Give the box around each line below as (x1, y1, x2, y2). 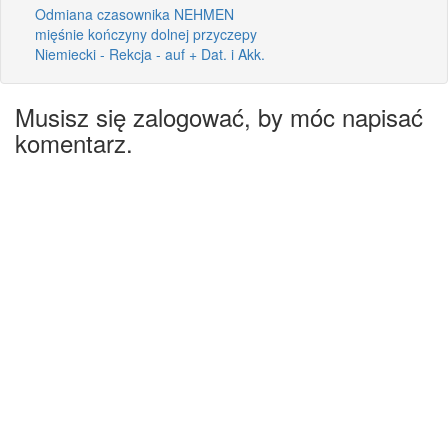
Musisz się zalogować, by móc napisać (15, 98, 423, 134)
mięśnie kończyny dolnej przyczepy (35, 23, 257, 44)
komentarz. (15, 124, 133, 160)
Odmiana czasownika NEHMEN (35, 3, 234, 24)
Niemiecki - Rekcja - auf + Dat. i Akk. (35, 43, 265, 64)
